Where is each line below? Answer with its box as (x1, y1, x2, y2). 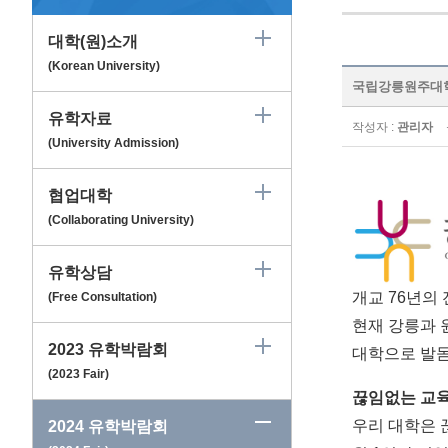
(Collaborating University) (48, 213, 194, 228)
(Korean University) (48, 59, 160, 74)
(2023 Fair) (48, 367, 109, 382)
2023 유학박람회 (48, 341, 168, 359)
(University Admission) (48, 136, 179, 151)
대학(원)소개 (48, 33, 138, 51)
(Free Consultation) (48, 290, 157, 305)
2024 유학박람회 (48, 418, 168, 436)
